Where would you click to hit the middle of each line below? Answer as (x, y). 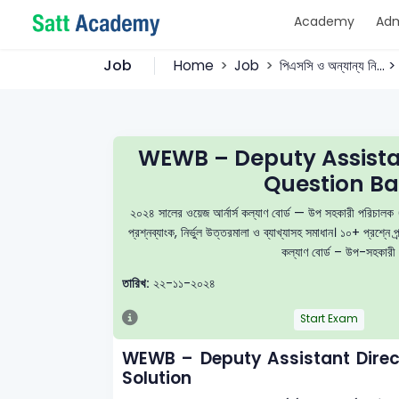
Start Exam (330, 319)
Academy (324, 21)
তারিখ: (136, 283)
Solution (157, 378)
